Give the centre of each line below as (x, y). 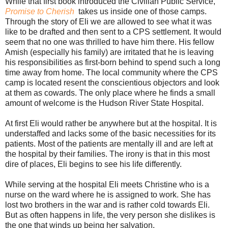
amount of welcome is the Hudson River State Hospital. (104, 103)
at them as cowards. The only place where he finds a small (110, 93)
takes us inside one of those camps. (141, 12)
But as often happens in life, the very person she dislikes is (110, 215)
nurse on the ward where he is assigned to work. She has (108, 195)
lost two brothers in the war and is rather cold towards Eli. (107, 205)
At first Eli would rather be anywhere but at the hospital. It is (111, 124)
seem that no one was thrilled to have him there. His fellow (110, 42)
